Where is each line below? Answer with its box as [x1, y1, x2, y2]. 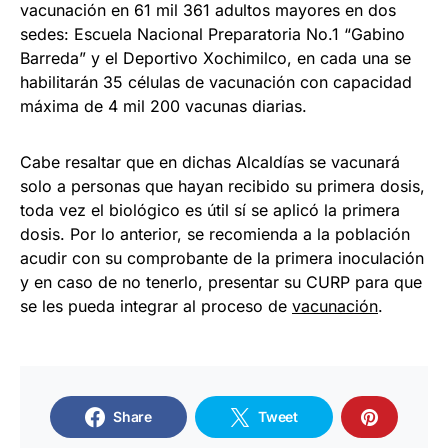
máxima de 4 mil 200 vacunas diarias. [20, 96, 307, 117]
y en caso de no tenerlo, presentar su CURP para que [20, 272, 422, 293]
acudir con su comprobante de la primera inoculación [20, 248, 424, 269]
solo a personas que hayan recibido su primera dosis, [20, 176, 425, 197]
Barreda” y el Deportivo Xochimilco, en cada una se [20, 48, 411, 69]
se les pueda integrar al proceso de [20, 296, 292, 317]
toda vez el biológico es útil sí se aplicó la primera [20, 200, 400, 221]
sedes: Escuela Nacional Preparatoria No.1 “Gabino [20, 24, 405, 45]
